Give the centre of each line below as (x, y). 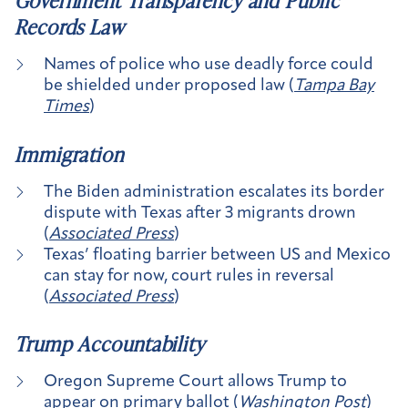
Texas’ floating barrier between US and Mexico (217, 255)
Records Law (70, 27)
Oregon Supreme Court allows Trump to (195, 382)
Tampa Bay (334, 87)
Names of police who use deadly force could (209, 66)
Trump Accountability (110, 344)
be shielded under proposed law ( (169, 87)
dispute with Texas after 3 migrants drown (200, 213)
